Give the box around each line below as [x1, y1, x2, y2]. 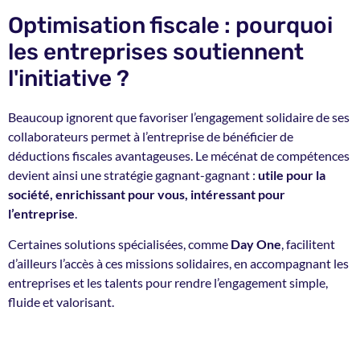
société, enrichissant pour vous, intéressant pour [8, 186, 285, 202]
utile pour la [258, 166, 325, 182]
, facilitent [281, 236, 335, 252]
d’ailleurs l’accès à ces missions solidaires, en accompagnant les [8, 256, 349, 272]
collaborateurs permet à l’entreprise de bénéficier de [8, 128, 293, 144]
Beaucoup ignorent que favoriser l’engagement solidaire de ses [8, 108, 350, 125]
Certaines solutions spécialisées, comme [8, 236, 231, 252]
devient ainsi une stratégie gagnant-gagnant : [8, 166, 258, 182]
